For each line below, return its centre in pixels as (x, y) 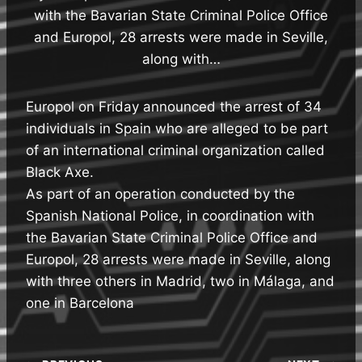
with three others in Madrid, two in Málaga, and (180, 281)
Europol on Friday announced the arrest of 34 (174, 106)
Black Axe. (60, 172)
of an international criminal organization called (175, 150)
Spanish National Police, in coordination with (170, 215)
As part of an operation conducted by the (160, 194)
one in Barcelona (80, 303)
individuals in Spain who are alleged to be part (177, 128)
